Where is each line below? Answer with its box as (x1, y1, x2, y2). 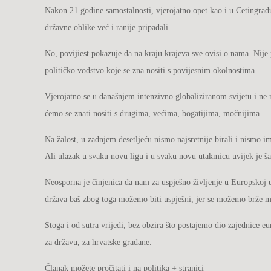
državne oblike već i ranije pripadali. (45, 23, 171, 32)
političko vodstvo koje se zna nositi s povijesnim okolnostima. (45, 66, 258, 75)
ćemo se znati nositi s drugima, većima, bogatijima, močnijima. (45, 109, 263, 118)
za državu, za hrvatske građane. (45, 238, 152, 247)
